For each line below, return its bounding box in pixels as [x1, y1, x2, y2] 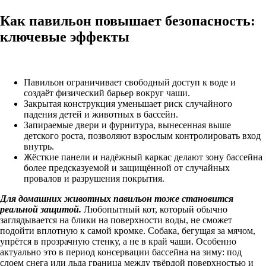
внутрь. [24, 141, 54, 152]
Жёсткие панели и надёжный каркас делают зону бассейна [24, 152, 262, 163]
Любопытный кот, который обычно [84, 204, 227, 215]
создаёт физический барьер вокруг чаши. [24, 88, 190, 99]
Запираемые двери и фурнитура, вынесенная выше [24, 120, 231, 131]
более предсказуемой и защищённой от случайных [24, 163, 230, 173]
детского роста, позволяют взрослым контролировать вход [24, 131, 261, 141]
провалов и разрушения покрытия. [24, 173, 164, 184]
